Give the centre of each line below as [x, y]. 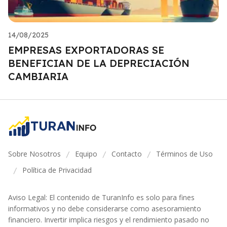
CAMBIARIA [38, 76]
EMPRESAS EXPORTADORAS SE [86, 50]
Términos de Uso [184, 154]
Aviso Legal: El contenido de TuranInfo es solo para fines [101, 197]
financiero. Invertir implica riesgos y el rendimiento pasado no [109, 220]
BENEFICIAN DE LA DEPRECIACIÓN [99, 63]
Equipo [86, 154]
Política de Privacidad [57, 170]
